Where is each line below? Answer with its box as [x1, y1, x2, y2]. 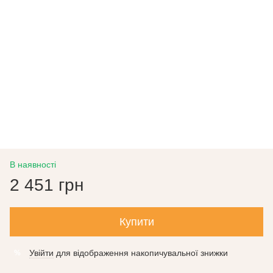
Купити [119, 216, 154, 228]
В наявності [10, 160, 56, 169]
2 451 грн [10, 175, 83, 194]
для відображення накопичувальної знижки [54, 248, 228, 258]
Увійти [29, 248, 54, 258]
